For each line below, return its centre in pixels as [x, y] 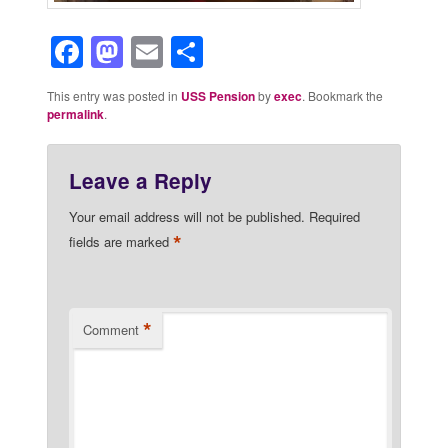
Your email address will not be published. [186, 216]
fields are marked [120, 242]
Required [334, 216]
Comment [110, 329]
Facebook [158, 51]
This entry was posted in [113, 95]
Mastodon [199, 51]
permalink [75, 113]
